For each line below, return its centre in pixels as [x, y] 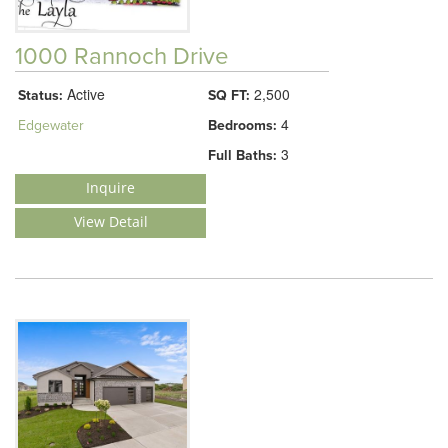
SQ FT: [229, 96]
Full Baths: [242, 156]
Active [84, 94]
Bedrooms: [242, 126]
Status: [40, 96]
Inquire [110, 188]
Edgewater [51, 126]
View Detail [110, 222]
